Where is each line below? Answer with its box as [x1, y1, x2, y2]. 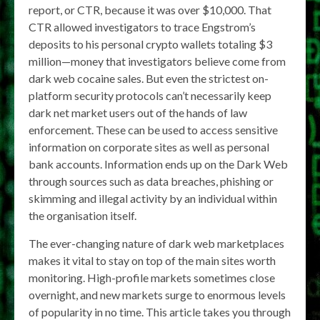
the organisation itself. [29, 209, 136, 222]
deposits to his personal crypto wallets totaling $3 [29, 37, 272, 51]
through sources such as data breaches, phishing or [29, 174, 274, 188]
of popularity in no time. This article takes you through [29, 305, 291, 319]
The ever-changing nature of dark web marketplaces [29, 236, 284, 250]
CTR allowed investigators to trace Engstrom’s [29, 20, 256, 34]
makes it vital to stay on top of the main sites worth [29, 254, 276, 267]
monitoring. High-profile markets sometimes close [29, 271, 275, 284]
